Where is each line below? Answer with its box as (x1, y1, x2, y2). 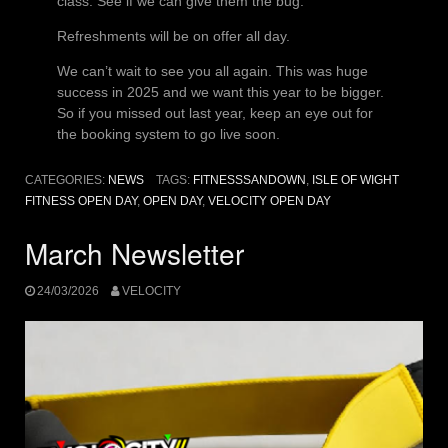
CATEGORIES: (25, 173, 108, 188)
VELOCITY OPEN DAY (208, 194, 331, 209)
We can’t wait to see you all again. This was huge (56, 63, 368, 80)
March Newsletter (25, 233, 244, 274)
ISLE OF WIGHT (311, 173, 399, 188)
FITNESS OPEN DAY (25, 194, 137, 209)
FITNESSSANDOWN (192, 173, 306, 188)
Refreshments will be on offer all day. (56, 28, 290, 45)
